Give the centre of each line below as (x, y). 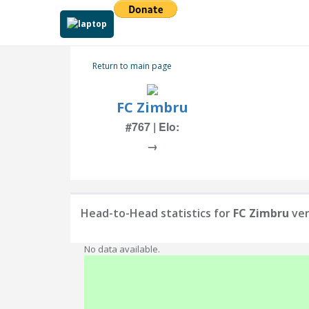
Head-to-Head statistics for (157, 213)
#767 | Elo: (152, 127)
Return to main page (132, 66)
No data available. (122, 249)
